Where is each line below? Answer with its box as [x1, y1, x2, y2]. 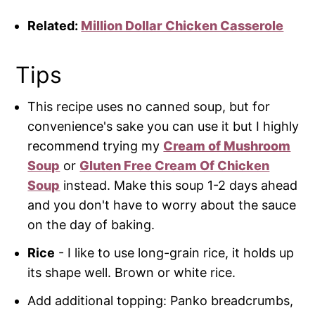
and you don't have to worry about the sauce [27, 198, 297, 213]
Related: [27, 18, 82, 34]
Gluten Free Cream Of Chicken [79, 158, 270, 174]
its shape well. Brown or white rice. [27, 265, 236, 281]
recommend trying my [27, 139, 164, 154]
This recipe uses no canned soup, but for [27, 99, 271, 115]
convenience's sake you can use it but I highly [27, 119, 300, 134]
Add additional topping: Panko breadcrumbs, [27, 293, 294, 309]
